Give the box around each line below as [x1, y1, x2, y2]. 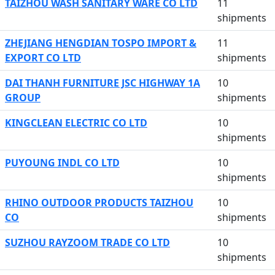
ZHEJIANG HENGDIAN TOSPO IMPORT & [5, 36, 196, 50]
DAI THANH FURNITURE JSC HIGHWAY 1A [5, 76, 200, 90]
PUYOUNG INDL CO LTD [5, 156, 120, 169]
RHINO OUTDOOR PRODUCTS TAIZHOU [5, 196, 193, 209]
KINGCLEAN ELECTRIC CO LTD [5, 116, 147, 130]
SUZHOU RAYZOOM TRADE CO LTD [5, 236, 170, 249]
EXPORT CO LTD [5, 51, 81, 64]
